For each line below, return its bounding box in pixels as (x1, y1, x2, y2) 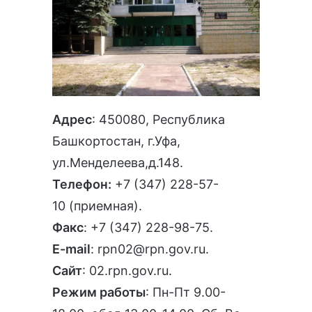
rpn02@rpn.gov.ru (97, 241, 205, 256)
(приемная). (65, 198, 142, 213)
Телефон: (52, 176, 111, 192)
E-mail (52, 241, 91, 256)
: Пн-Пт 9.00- (146, 284, 226, 299)
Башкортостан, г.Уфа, (52, 133, 180, 148)
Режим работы (52, 284, 146, 299)
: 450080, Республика (92, 111, 225, 127)
